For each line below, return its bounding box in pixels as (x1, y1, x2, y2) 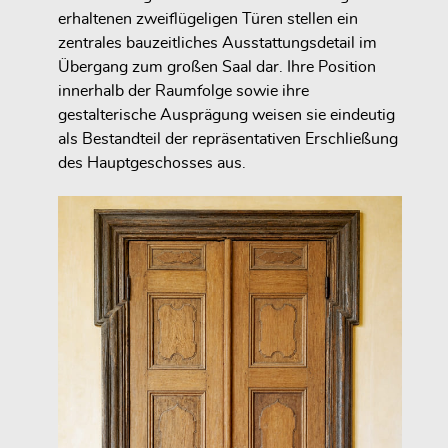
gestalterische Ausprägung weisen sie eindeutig (58, 107, 395, 124)
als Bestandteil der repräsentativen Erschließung (58, 131, 398, 148)
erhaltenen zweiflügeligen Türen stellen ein (58, 11, 358, 28)
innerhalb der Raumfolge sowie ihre (58, 83, 309, 100)
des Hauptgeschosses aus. (58, 155, 246, 172)
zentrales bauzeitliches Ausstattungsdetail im (58, 35, 377, 52)
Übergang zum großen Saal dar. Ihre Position (58, 59, 376, 76)
